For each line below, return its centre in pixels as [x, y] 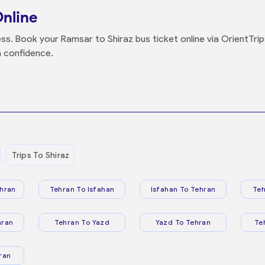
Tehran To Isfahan [82, 189]
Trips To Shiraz [41, 155]
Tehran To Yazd [82, 222]
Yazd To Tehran [183, 222]
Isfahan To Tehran [183, 189]
